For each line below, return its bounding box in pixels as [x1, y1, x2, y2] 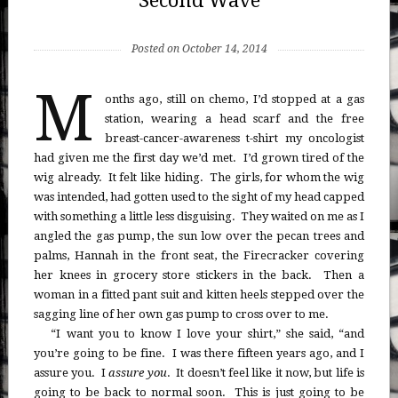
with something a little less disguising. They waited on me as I [33, 210, 365, 224]
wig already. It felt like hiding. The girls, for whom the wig [33, 171, 365, 185]
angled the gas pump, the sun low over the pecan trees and [33, 229, 365, 243]
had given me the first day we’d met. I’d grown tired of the [33, 151, 365, 165]
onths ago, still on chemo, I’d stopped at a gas [104, 92, 365, 107]
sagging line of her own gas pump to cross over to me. [33, 307, 329, 322]
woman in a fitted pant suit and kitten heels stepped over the [33, 288, 365, 302]
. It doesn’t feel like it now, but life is [166, 366, 365, 380]
